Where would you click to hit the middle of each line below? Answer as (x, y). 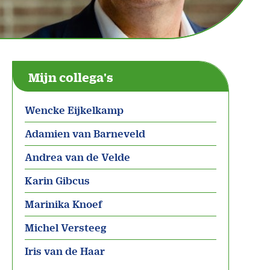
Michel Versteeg (65, 228)
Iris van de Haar (64, 251)
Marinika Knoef (63, 204)
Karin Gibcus (57, 181)
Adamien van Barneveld (85, 133)
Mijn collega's (71, 77)
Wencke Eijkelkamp (74, 110)
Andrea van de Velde (77, 157)
